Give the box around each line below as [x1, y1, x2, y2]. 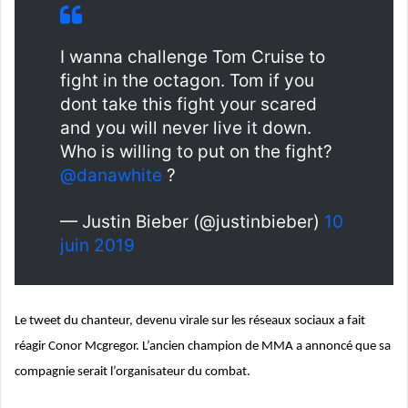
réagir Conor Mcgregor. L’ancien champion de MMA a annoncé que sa [15, 340, 391, 354]
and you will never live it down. [60, 117, 311, 139]
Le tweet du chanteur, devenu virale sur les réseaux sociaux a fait [15, 314, 365, 329]
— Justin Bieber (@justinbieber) [60, 211, 324, 233]
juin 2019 [60, 235, 135, 257]
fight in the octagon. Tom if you [60, 70, 314, 92]
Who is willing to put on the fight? [60, 141, 332, 163]
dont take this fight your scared [60, 94, 317, 116]
